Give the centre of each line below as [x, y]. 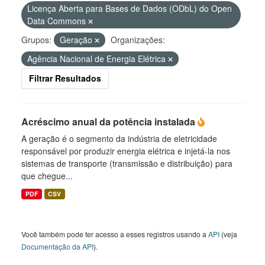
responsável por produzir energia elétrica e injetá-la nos [126, 151]
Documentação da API [57, 246]
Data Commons [58, 21]
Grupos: [36, 40]
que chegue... [47, 176]
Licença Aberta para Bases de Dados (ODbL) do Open [130, 8]
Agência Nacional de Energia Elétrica [98, 59]
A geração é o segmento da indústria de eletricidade [119, 138]
